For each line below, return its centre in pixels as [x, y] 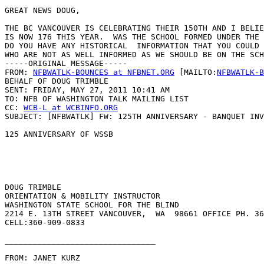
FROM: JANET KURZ [42, 258]
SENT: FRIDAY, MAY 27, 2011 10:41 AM [87, 90]
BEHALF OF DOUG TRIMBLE [57, 81]
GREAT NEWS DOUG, [42, 11]
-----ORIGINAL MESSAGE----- [66, 64]
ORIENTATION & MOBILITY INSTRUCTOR [82, 196]
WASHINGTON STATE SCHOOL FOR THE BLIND [92, 205]
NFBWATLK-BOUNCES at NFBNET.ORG [104, 72]
